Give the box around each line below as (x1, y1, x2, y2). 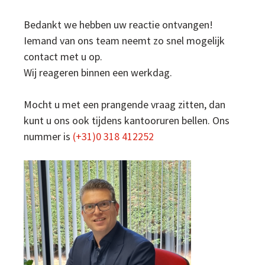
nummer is (24, 129, 70, 143)
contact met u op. (24, 49, 102, 63)
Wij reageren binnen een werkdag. (24, 65, 172, 79)
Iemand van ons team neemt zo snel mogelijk (24, 33, 225, 47)
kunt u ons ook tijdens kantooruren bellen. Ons (24, 113, 230, 127)
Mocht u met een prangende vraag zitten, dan (24, 97, 225, 111)
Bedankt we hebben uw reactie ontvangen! (24, 17, 213, 31)
